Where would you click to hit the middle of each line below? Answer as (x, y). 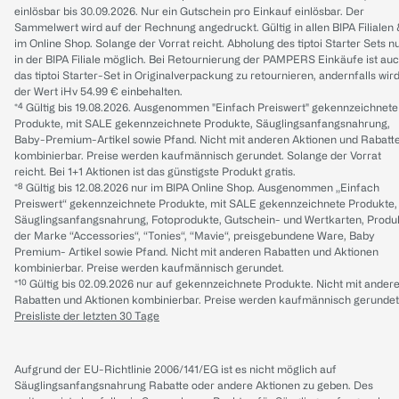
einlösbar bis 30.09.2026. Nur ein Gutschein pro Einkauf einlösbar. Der (189, 11)
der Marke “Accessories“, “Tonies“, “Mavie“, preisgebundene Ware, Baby (195, 235)
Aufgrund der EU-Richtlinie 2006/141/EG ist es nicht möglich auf (175, 369)
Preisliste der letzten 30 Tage (87, 315)
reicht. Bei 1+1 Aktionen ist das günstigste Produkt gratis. (155, 171)
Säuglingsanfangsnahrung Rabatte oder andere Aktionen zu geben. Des (194, 385)
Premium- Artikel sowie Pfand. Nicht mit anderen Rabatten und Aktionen (196, 251)
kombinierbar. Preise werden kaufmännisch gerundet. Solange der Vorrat (198, 155)
